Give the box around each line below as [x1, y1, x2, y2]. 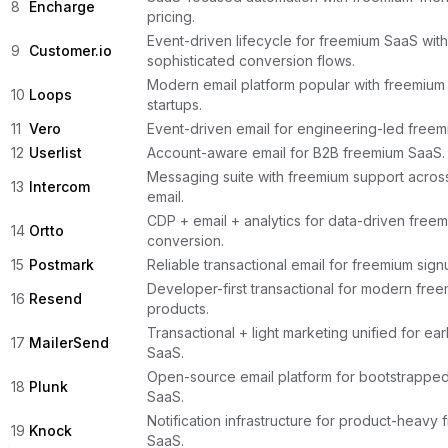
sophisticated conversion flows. [147, 51, 355, 69]
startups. [147, 95, 202, 113]
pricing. [147, 7, 195, 25]
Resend [29, 289, 82, 307]
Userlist [29, 143, 82, 161]
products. [147, 299, 209, 317]
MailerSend [29, 333, 109, 351]
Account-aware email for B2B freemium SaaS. [147, 143, 445, 161]
